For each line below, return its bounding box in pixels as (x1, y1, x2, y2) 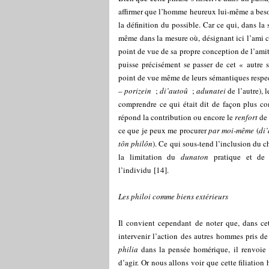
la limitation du (118, 151, 181, 162)
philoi (131, 191, 151, 202)
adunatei (196, 85, 226, 96)
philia (118, 244, 138, 255)
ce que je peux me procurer (118, 125, 208, 136)
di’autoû (160, 85, 190, 96)
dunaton (181, 151, 209, 162)
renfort (235, 112, 260, 122)
